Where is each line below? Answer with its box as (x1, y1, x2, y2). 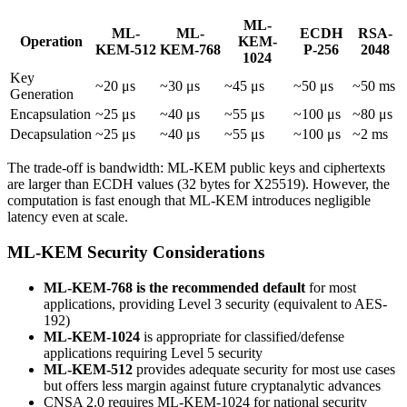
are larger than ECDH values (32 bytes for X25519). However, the (7, 176, 390, 193)
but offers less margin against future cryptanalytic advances (44, 377, 381, 393)
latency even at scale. (7, 209, 128, 225)
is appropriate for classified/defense (140, 328, 344, 344)
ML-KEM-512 (44, 361, 133, 377)
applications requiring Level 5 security (44, 344, 263, 361)
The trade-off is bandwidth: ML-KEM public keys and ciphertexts (7, 160, 385, 176)
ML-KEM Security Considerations (7, 243, 264, 263)
